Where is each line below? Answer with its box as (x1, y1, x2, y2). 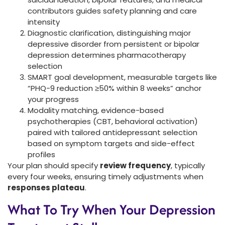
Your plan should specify (8, 160, 100, 171)
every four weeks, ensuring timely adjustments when (8, 171, 203, 182)
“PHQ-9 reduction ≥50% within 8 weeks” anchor (28, 82, 201, 93)
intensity (28, 16, 60, 27)
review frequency (100, 160, 171, 171)
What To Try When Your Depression (8, 199, 215, 219)
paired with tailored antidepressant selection (28, 127, 197, 138)
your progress (28, 93, 79, 104)
